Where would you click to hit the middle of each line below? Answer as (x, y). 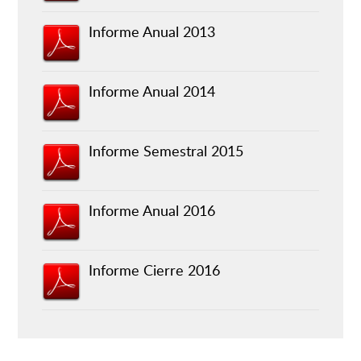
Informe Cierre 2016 (154, 270)
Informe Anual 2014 (151, 91)
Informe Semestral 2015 (166, 151)
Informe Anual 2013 (151, 32)
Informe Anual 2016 (151, 211)
